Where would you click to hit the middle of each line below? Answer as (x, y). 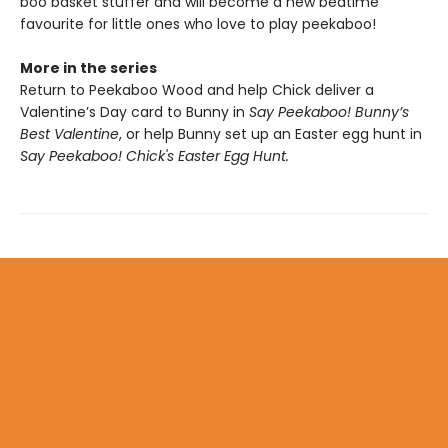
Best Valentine (69, 133)
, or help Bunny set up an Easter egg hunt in (270, 133)
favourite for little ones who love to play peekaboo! (198, 23)
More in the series (88, 67)
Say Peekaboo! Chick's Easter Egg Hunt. (154, 155)
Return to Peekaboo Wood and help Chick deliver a (197, 89)
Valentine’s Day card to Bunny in (134, 111)
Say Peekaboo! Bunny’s (329, 111)
